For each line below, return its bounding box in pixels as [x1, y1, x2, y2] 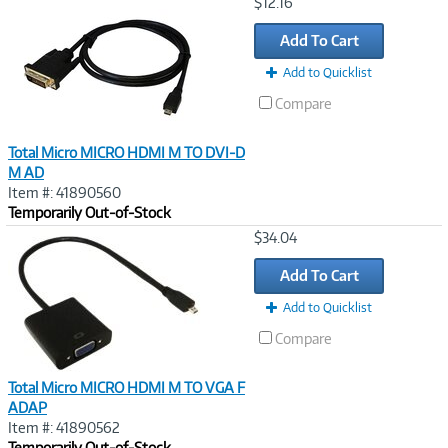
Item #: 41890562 [8, 418, 120, 436]
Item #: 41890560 [8, 183, 121, 201]
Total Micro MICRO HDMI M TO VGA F [8, 378, 245, 396]
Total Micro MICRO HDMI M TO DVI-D [8, 143, 245, 161]
